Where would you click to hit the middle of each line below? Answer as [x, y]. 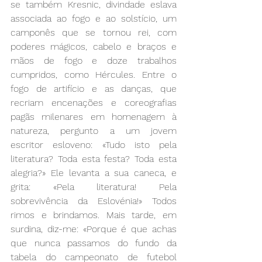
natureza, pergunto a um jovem [94, 130]
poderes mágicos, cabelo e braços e [94, 46]
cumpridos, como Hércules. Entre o [94, 74]
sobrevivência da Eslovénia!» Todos [94, 201]
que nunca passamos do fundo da [94, 243]
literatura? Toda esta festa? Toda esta [94, 158]
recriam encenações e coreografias [94, 102]
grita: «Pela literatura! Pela [94, 187]
